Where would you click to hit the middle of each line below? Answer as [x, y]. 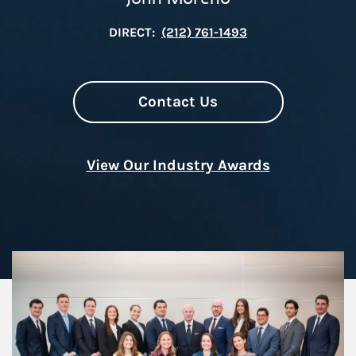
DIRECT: [132, 32]
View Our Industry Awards [178, 165]
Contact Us [178, 102]
